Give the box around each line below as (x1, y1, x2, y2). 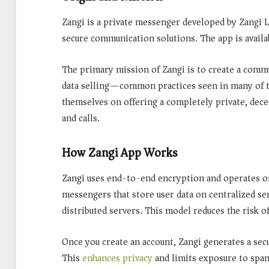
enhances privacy (82, 249, 153, 267)
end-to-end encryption (107, 169, 204, 187)
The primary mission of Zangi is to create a (62, 61, 243, 78)
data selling (62, 77, 109, 94)
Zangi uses (62, 169, 107, 187)
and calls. (62, 109, 100, 127)
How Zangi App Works (62, 141, 178, 163)
